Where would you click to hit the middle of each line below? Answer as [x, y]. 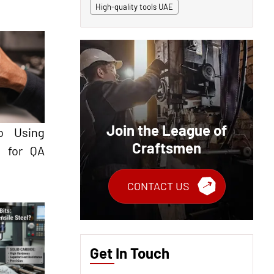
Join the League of [167, 130]
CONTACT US [158, 186]
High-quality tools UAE [134, 7]
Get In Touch [130, 253]
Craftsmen [167, 148]
